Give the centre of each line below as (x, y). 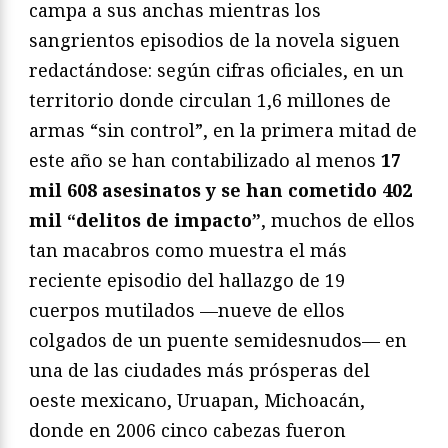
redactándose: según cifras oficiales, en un (216, 69)
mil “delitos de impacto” (145, 219)
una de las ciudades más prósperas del (199, 369)
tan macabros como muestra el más (188, 249)
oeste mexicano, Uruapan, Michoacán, (197, 399)
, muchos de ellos (338, 219)
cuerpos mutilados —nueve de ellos (187, 309)
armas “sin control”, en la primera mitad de (223, 129)
